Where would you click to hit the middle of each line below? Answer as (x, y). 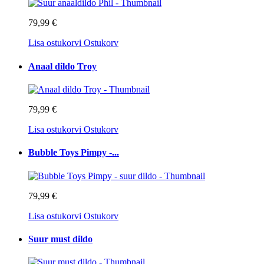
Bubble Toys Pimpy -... (74, 153)
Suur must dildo (60, 239)
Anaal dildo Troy (62, 66)
